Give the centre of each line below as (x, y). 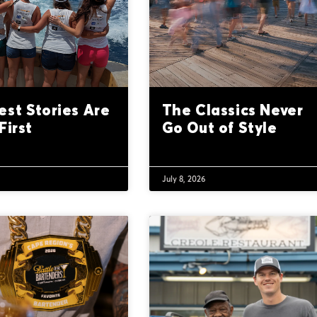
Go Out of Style (219, 128)
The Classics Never (232, 110)
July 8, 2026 (183, 179)
